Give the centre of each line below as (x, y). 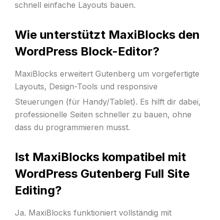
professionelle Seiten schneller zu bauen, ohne (103, 114)
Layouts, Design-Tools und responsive (86, 86)
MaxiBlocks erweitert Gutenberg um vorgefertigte (107, 73)
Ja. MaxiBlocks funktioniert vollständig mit (93, 213)
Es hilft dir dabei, (169, 102)
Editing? (38, 190)
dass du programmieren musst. (72, 127)
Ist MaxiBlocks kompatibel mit (100, 157)
